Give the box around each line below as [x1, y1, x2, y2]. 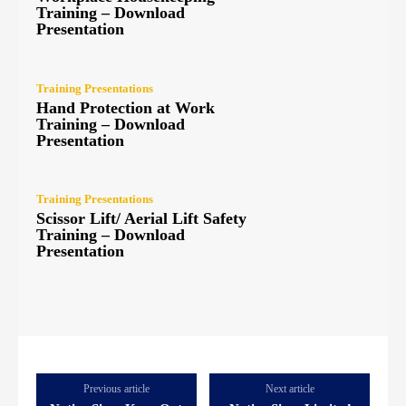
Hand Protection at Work [36, 98, 215, 117]
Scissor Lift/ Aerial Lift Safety [36, 209, 246, 228]
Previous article [82, 382, 150, 395]
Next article [265, 382, 314, 395]
